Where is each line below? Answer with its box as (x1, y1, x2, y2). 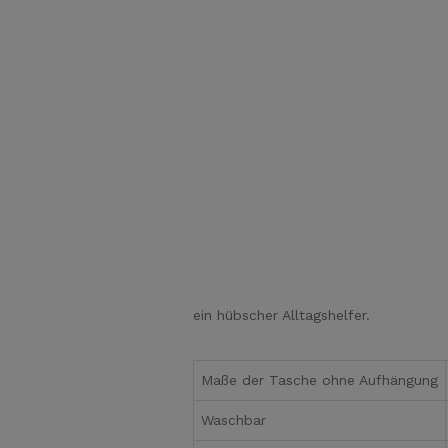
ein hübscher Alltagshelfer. (193, 307, 370, 324)
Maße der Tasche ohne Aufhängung (201, 372, 438, 389)
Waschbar (201, 412, 266, 429)
